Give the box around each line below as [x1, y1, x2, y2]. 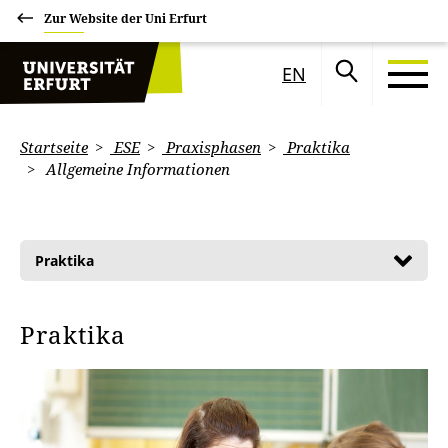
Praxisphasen [162, 137, 261, 157]
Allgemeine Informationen [42, 159, 230, 179]
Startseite [20, 137, 88, 157]
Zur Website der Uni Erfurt [44, 10, 207, 27]
